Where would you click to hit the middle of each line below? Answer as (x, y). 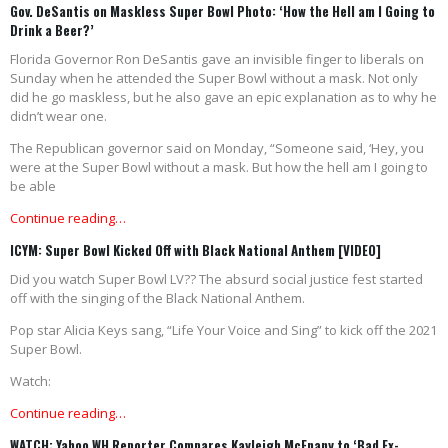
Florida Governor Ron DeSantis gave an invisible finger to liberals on (217, 59)
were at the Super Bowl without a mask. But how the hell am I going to (219, 167)
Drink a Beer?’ (52, 30)
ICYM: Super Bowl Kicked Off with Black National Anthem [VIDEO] (195, 250)
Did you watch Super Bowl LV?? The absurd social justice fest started (216, 279)
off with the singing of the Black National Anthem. (157, 298)
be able (33, 186)
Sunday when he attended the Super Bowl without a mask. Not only (214, 78)
